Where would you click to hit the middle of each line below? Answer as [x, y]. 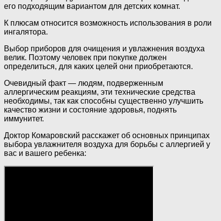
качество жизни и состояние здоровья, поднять [90, 110]
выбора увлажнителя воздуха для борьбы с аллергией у [107, 145]
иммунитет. [24, 119]
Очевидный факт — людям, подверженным [84, 83]
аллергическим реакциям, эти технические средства [100, 92]
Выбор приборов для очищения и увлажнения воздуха [104, 49]
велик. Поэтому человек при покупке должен [85, 58]
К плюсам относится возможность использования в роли [108, 23]
